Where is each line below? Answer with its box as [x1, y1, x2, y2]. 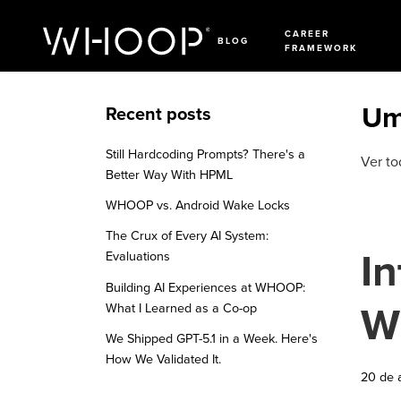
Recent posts [106, 104, 211, 125]
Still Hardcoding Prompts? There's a [106, 147, 305, 162]
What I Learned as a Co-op [106, 300, 257, 316]
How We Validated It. [106, 351, 221, 367]
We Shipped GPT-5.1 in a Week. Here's [106, 330, 318, 346]
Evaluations [106, 249, 170, 265]
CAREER [285, 29, 329, 40]
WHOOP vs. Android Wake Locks [106, 198, 290, 214]
